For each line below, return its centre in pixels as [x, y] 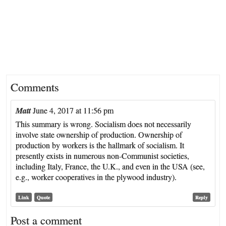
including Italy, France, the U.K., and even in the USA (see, [110, 166]
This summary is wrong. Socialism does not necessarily [104, 124]
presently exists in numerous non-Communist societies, [103, 156]
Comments [35, 87]
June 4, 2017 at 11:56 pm [73, 110]
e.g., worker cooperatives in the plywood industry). [96, 177]
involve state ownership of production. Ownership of [99, 135]
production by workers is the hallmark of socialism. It [100, 145]
